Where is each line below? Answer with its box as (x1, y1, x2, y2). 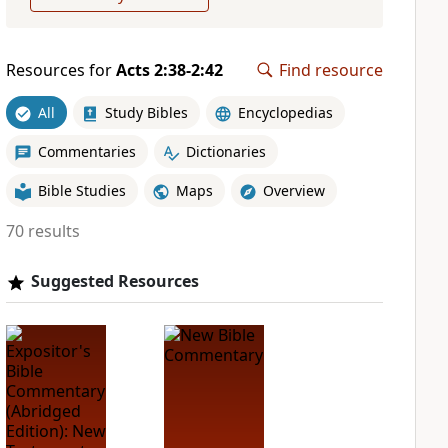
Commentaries (37, 141, 136, 161)
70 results (5, 220, 80, 242)
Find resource (279, 59, 383, 81)
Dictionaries (185, 141, 266, 161)
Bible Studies (37, 180, 126, 200)
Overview (262, 180, 325, 200)
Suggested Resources (30, 270, 199, 292)
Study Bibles (104, 102, 188, 122)
